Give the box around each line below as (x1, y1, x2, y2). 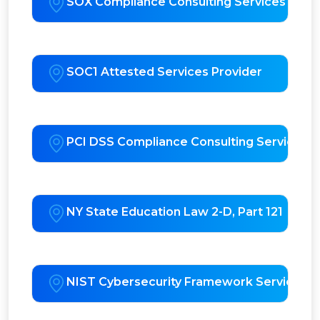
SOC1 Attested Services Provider (66, 65, 262, 79)
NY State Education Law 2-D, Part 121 (66, 205, 283, 219)
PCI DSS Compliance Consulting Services (66, 135, 308, 149)
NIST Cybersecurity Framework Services (66, 275, 307, 289)
